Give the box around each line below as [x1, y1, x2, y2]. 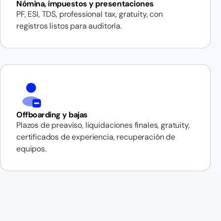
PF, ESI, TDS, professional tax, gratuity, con [16, 9, 163, 19]
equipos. [16, 144, 46, 154]
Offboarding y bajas [16, 110, 88, 120]
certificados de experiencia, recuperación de [16, 132, 175, 142]
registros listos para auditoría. [16, 21, 122, 31]
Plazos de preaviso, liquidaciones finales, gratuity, [16, 120, 190, 130]
